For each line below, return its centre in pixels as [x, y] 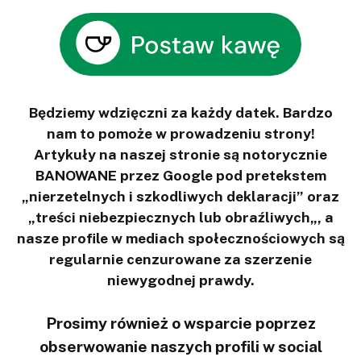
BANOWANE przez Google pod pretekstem [180, 175]
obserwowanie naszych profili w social [180, 347]
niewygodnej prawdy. [180, 280]
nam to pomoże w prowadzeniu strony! [180, 133]
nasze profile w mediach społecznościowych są [180, 238]
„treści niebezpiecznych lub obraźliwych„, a [180, 217]
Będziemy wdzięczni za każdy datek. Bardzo [180, 112]
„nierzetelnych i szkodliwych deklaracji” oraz [180, 196]
